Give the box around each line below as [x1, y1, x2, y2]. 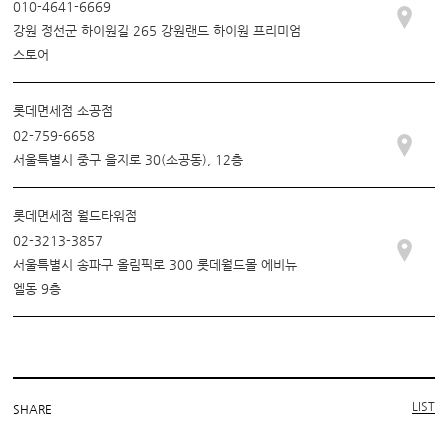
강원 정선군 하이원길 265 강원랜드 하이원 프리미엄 [13, 23, 302, 39]
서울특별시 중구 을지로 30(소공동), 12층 [13, 152, 244, 168]
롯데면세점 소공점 [13, 102, 114, 118]
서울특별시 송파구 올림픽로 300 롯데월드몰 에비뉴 [13, 256, 298, 272]
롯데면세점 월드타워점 [13, 208, 138, 224]
